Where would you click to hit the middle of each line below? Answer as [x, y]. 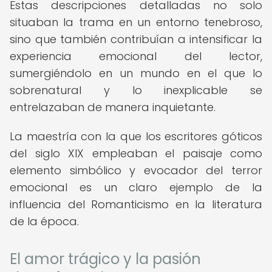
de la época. [44, 221]
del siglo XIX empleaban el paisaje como [136, 153]
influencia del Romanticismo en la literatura [136, 204]
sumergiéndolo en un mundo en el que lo [136, 73]
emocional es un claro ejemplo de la [136, 187]
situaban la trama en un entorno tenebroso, [136, 22]
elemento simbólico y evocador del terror [136, 170]
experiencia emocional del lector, [136, 56]
